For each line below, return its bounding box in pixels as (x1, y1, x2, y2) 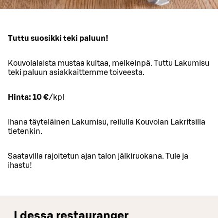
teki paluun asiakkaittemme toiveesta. (8, 69, 145, 77)
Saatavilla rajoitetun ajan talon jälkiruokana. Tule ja (8, 152, 188, 161)
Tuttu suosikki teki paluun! (8, 35, 109, 43)
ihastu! (8, 162, 32, 170)
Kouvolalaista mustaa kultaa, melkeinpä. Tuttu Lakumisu (8, 59, 209, 68)
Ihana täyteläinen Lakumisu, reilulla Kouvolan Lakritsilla (8, 118, 205, 127)
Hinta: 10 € (8, 93, 49, 102)
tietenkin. (8, 127, 42, 136)
